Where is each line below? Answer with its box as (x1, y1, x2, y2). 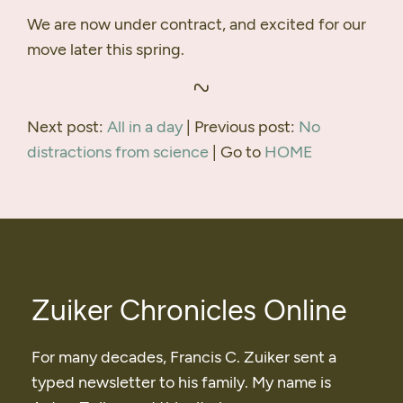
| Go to (209, 142, 264, 163)
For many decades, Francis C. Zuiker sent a (31, 347, 336, 368)
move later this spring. (27, 40, 184, 60)
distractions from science (27, 142, 209, 163)
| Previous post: (183, 117, 299, 138)
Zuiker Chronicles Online (31, 293, 346, 328)
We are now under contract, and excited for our (27, 14, 366, 35)
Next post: (27, 117, 107, 138)
